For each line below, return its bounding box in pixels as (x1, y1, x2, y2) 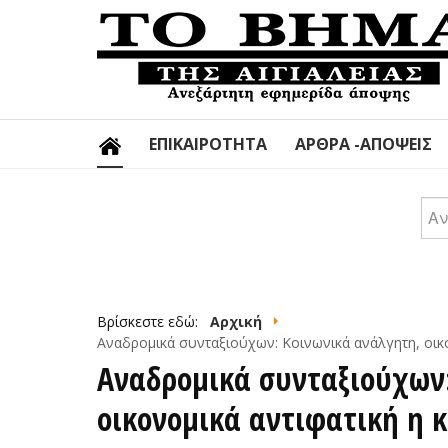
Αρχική (210, 312, 262, 331)
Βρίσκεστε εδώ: (97, 312, 206, 331)
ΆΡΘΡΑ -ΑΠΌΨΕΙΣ (295, 133, 432, 155)
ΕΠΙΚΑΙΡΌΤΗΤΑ (149, 133, 267, 155)
